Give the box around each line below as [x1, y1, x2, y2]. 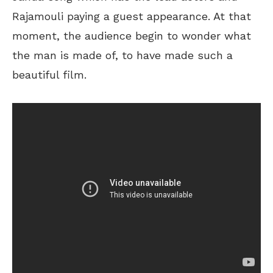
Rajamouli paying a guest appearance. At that [12, 9, 251, 23]
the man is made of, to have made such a [12, 48, 233, 62]
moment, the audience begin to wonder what [12, 29, 251, 42]
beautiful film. [12, 68, 87, 81]
